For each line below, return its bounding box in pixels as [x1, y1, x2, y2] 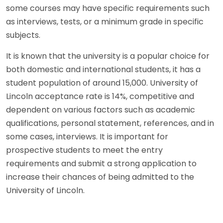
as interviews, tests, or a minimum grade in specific [6, 15, 204, 27]
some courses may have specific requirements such [6, 2, 210, 14]
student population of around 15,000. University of [6, 77, 198, 89]
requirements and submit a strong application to [6, 157, 197, 169]
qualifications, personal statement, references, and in [6, 117, 214, 129]
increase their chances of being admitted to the [6, 171, 194, 183]
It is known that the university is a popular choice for [6, 50, 210, 62]
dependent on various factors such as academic [6, 104, 195, 115]
